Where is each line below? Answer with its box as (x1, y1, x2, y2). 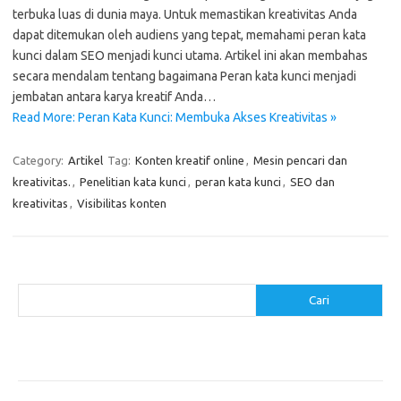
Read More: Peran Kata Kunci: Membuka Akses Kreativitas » (13, 110, 337, 124)
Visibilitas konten (77, 197, 166, 209)
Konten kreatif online (135, 154, 244, 166)
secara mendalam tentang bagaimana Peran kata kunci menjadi (13, 69, 356, 83)
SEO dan (290, 175, 335, 188)
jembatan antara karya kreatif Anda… (13, 90, 216, 104)
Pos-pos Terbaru (18, 337, 120, 351)
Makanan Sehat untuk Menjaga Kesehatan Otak (18, 360, 260, 372)
